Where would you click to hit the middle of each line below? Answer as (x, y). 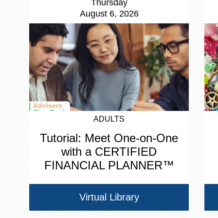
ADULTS (109, 119)
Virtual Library (109, 197)
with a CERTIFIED (109, 152)
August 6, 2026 (109, 14)
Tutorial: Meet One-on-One (109, 138)
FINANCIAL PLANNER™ (109, 165)
